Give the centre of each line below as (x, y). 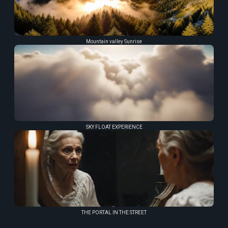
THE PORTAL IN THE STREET (114, 212)
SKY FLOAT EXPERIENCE (114, 127)
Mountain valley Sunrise (114, 41)
